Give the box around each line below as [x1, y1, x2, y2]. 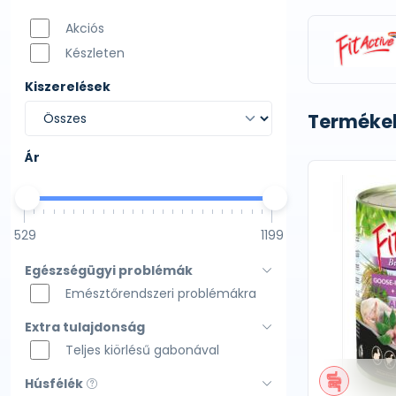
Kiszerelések [25, 78, 110, 95]
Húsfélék [25, 375, 83, 392]
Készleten [65, 44, 125, 62]
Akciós [65, 19, 104, 37]
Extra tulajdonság [25, 318, 145, 336]
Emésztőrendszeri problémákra [65, 285, 256, 302]
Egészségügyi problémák [25, 262, 193, 279]
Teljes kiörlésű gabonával [65, 341, 219, 359]
